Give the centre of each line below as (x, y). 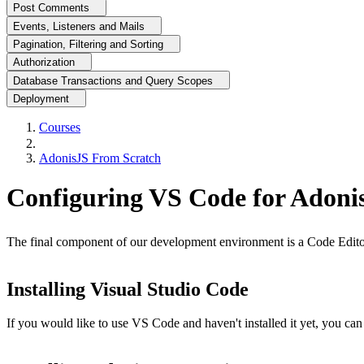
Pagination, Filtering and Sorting (88, 44)
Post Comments (51, 8)
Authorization (44, 63)
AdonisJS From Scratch (100, 158)
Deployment (41, 98)
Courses (60, 127)
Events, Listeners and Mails (79, 26)
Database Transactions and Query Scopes (113, 80)
